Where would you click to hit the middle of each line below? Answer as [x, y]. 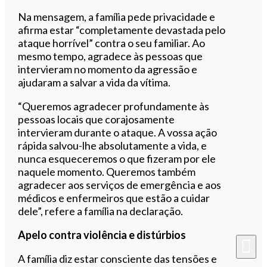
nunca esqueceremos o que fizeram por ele [117, 158]
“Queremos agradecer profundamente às [114, 106]
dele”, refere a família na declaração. [101, 211]
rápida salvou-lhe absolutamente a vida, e [113, 145]
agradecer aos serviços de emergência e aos [120, 184]
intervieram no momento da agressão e [108, 69]
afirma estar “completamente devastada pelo [122, 30]
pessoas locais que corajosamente [97, 119]
